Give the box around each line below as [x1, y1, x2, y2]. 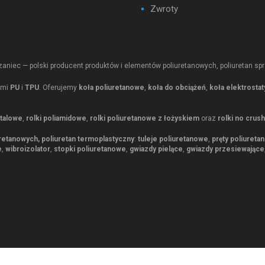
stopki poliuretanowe [54, 144, 126, 153]
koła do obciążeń [148, 83, 206, 92]
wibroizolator [5, 144, 50, 153]
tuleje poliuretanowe [138, 134, 208, 143]
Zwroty [150, 4, 178, 15]
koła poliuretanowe [79, 83, 144, 92]
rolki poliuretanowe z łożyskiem [90, 114, 199, 122]
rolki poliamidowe [26, 114, 86, 122]
